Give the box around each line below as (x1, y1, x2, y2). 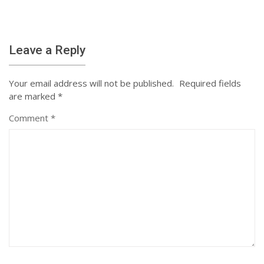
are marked (9, 90, 58, 102)
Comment (9, 111, 51, 124)
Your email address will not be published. (9, 77, 174, 89)
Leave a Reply (9, 42, 85, 57)
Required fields (179, 77, 241, 89)
